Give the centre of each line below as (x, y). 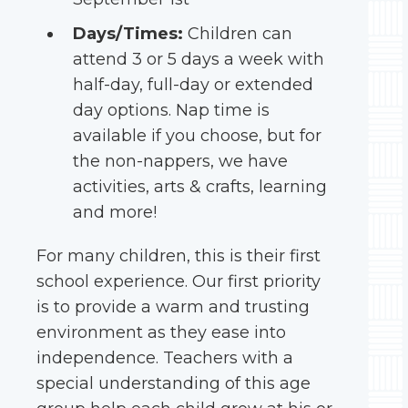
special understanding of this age (173, 383)
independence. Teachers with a (165, 358)
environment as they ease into (161, 332)
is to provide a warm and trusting (173, 307)
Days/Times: (128, 34)
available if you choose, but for (197, 136)
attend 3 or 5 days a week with (199, 59)
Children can (238, 34)
